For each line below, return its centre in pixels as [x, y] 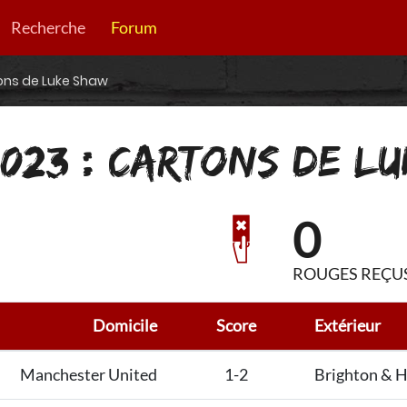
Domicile [124, 326]
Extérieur [348, 326]
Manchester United [88, 375]
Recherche [48, 27]
